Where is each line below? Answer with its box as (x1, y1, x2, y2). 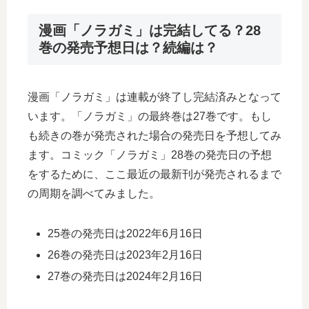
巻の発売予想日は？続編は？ (39, 40, 218, 56)
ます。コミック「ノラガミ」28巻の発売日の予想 (28, 148, 272, 161)
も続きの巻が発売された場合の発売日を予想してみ (28, 129, 281, 141)
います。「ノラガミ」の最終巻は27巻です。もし (28, 110, 272, 122)
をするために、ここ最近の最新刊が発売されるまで (28, 168, 281, 180)
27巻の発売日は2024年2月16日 (48, 270, 203, 283)
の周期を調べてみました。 (28, 187, 160, 199)
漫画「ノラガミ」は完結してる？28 (39, 23, 261, 39)
